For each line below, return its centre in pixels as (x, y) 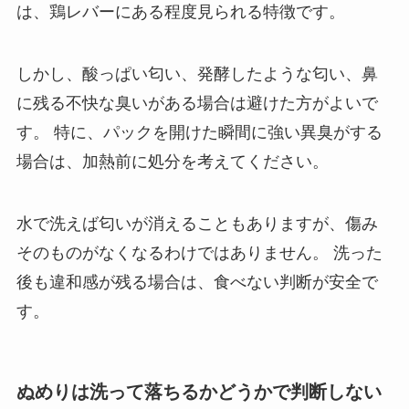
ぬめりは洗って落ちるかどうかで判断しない (199, 392)
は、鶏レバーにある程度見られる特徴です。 (180, 12)
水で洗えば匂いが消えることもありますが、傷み (197, 224)
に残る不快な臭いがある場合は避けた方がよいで (197, 104)
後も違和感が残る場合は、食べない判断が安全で (197, 283)
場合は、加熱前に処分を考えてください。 (172, 162)
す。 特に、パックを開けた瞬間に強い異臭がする (199, 133)
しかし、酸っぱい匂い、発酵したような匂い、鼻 (197, 74)
